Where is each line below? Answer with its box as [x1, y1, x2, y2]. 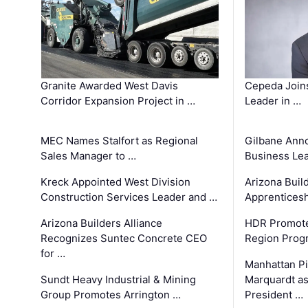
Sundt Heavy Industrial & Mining [41, 272, 197, 286]
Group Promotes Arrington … [41, 287, 181, 301]
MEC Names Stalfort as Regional [41, 133, 199, 147]
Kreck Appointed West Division [41, 175, 191, 188]
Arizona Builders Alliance [41, 216, 163, 230]
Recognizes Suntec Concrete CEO [41, 231, 208, 245]
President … [244, 287, 303, 301]
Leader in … [244, 93, 301, 107]
